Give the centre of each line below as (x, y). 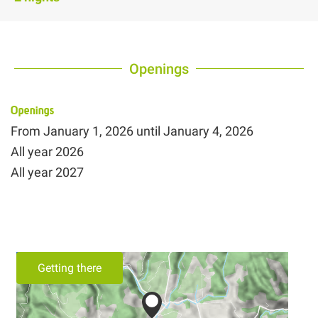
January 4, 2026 (208, 131)
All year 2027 (47, 172)
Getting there (70, 268)
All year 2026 (47, 151)
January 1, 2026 (88, 131)
